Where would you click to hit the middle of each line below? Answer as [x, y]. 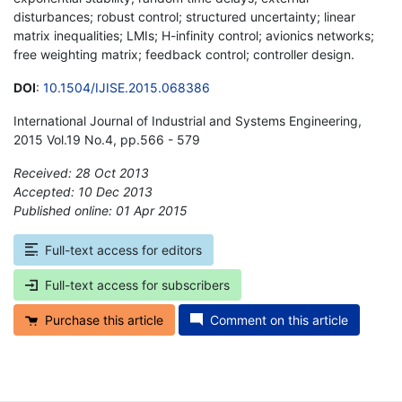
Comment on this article [279, 319]
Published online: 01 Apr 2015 [100, 210]
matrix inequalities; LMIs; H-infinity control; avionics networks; [194, 35]
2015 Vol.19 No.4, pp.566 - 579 [107, 139]
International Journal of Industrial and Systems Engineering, [188, 120]
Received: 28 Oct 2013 [81, 172]
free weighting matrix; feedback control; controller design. [184, 54]
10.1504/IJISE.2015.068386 [127, 87]
